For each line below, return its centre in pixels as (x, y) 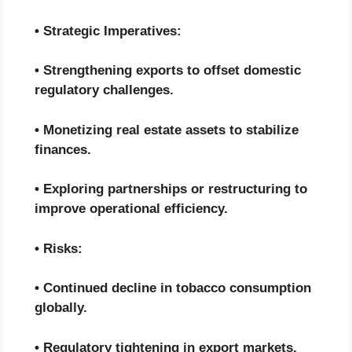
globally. (61, 308)
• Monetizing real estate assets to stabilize (167, 130)
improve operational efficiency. (131, 209)
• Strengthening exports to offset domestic (168, 71)
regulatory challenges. (104, 90)
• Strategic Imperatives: (108, 31)
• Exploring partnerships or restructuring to (171, 189)
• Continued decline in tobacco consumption (173, 288)
